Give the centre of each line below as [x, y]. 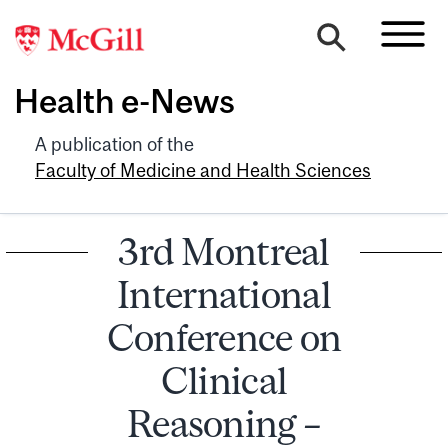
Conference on [224, 337]
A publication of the [114, 144]
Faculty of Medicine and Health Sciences [203, 170]
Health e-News [124, 101]
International [224, 294]
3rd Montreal [224, 251]
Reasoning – [224, 423]
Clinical [224, 380]
